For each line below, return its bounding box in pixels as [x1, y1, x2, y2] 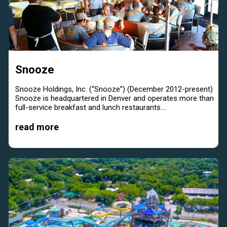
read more [15, 122, 59, 133]
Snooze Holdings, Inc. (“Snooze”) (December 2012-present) [15, 85, 213, 94]
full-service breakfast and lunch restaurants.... [15, 103, 167, 112]
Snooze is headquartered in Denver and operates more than [15, 94, 214, 103]
